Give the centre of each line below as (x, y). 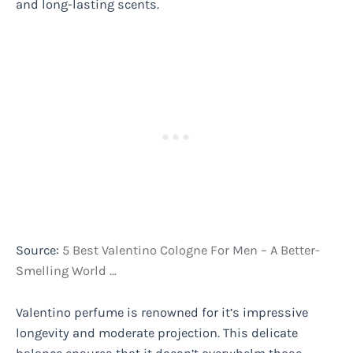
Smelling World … (66, 271)
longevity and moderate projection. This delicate (157, 333)
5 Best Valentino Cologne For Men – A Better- (191, 251)
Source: (39, 251)
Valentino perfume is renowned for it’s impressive (162, 312)
